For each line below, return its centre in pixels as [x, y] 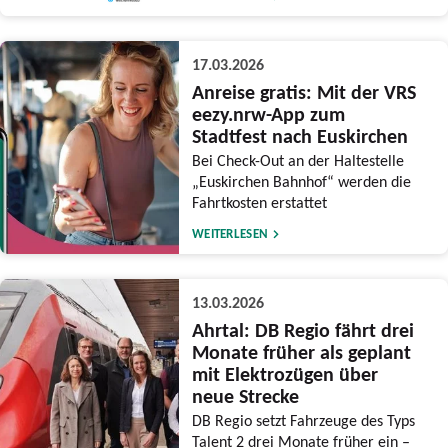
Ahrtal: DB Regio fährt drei [302, 330]
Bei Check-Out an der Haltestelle [297, 159]
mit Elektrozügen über [284, 374]
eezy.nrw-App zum [268, 114]
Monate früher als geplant [301, 352]
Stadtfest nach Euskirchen [299, 136]
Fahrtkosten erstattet [259, 201]
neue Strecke [245, 396]
